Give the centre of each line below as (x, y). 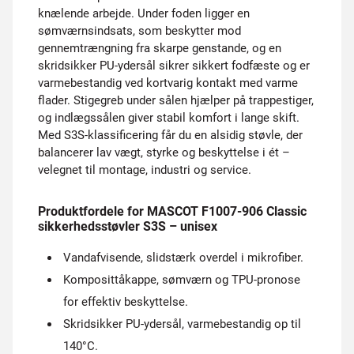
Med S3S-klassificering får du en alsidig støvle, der (170, 135)
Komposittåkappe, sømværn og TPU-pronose (182, 280)
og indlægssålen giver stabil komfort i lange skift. (169, 118)
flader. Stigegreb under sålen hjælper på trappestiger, (176, 100)
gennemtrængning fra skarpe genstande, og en (160, 48)
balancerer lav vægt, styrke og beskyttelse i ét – (164, 153)
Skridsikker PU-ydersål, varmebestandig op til (182, 324)
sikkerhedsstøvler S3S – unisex (128, 226)
